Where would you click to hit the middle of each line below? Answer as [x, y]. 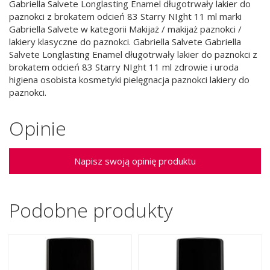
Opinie [38, 128]
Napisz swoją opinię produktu [135, 161]
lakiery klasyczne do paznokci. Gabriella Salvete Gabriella [125, 41]
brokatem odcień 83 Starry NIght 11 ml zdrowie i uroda [124, 67]
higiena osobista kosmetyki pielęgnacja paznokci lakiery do [129, 79]
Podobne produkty [91, 210]
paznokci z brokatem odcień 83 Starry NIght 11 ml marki [125, 16]
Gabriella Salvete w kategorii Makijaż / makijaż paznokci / [125, 29]
